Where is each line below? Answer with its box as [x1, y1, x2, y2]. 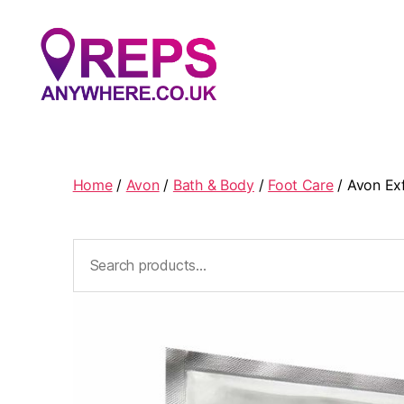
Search [64, 238, 115, 258]
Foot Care [268, 176, 334, 195]
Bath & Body [172, 176, 254, 195]
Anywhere [35, 121, 113, 141]
